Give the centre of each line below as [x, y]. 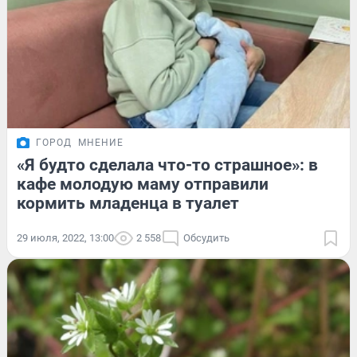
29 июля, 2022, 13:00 [65, 238]
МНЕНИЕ [101, 143]
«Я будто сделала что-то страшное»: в [167, 165]
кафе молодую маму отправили [143, 184]
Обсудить [206, 238]
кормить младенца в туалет [128, 204]
